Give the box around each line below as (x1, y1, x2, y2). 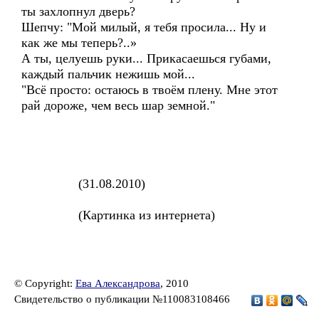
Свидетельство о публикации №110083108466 (14, 293, 233, 305)
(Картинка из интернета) (21, 208, 215, 222)
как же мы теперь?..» (21, 36, 137, 50)
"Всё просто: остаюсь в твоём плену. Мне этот (21, 83, 278, 97)
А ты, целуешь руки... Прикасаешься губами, (21, 51, 271, 66)
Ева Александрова (75, 278, 160, 289)
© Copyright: (14, 278, 75, 289)
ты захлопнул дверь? (21, 4, 135, 19)
